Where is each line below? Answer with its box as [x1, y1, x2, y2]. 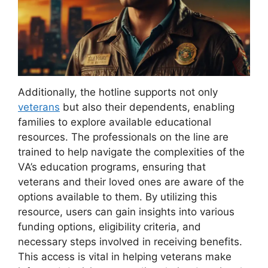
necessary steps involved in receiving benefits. [18, 235, 242, 248]
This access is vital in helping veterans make [18, 250, 232, 263]
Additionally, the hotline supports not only [18, 86, 218, 98]
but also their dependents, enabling [60, 100, 234, 113]
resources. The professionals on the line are [18, 130, 229, 143]
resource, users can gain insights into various [18, 205, 234, 218]
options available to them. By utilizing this [18, 190, 217, 203]
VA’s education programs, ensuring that [18, 160, 206, 173]
